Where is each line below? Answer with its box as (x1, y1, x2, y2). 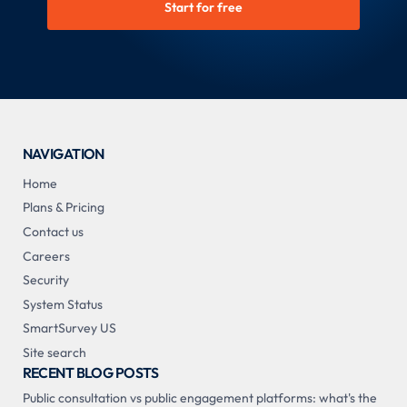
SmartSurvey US (22, 320, 116, 337)
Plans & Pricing (22, 199, 104, 216)
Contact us (22, 223, 84, 241)
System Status (22, 295, 103, 313)
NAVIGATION (22, 144, 104, 163)
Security (22, 272, 69, 289)
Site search (22, 344, 86, 361)
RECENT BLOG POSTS (22, 363, 158, 382)
